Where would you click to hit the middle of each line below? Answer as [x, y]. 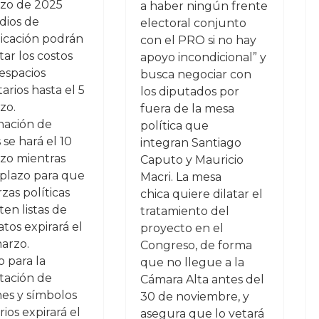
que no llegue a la [192, 262]
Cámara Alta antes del [202, 279]
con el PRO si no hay [198, 40]
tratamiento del [184, 211]
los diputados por [189, 91]
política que [174, 126]
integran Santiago [190, 143]
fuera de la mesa [187, 109]
